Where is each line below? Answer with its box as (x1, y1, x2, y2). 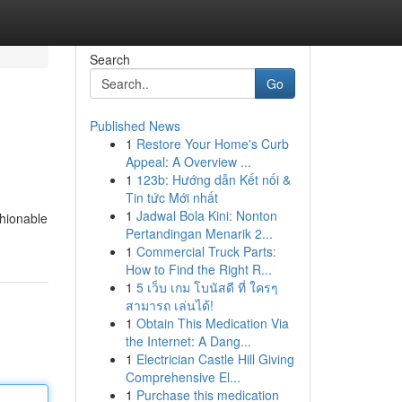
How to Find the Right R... (125, 260, 272, 278)
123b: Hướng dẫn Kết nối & (135, 170, 291, 188)
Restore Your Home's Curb (135, 135, 289, 153)
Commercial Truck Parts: (135, 242, 276, 260)
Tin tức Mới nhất (125, 188, 218, 206)
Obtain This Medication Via (135, 314, 289, 332)
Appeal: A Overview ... (125, 153, 251, 170)
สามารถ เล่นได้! (125, 296, 214, 314)
